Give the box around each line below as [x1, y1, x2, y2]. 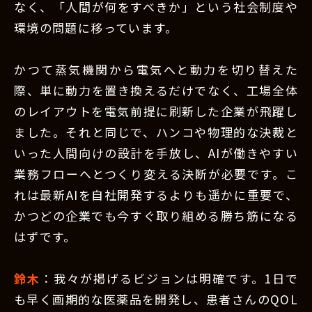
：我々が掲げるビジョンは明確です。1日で [40, 270, 298, 288]
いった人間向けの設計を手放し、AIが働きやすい [14, 144, 298, 162]
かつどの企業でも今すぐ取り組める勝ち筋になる [14, 207, 298, 225]
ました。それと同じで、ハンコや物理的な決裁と [14, 123, 298, 141]
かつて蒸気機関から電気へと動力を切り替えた [14, 61, 298, 79]
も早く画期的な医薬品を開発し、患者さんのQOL [14, 290, 298, 309]
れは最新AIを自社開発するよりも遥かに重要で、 [14, 186, 298, 204]
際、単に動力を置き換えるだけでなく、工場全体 [14, 81, 298, 100]
